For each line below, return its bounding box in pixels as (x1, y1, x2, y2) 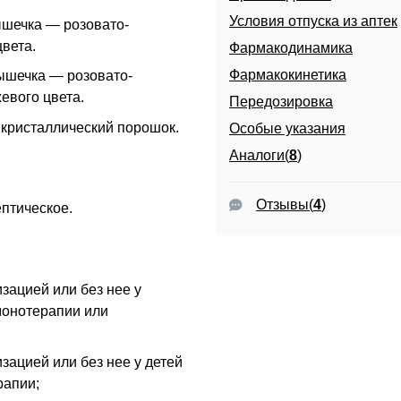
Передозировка (228, 94, 333, 110)
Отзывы (255, 196, 309, 212)
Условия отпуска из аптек (228, 13, 397, 30)
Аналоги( (228, 148, 289, 164)
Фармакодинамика (228, 40, 353, 56)
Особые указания (228, 121, 346, 137)
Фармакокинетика (228, 67, 346, 83)
